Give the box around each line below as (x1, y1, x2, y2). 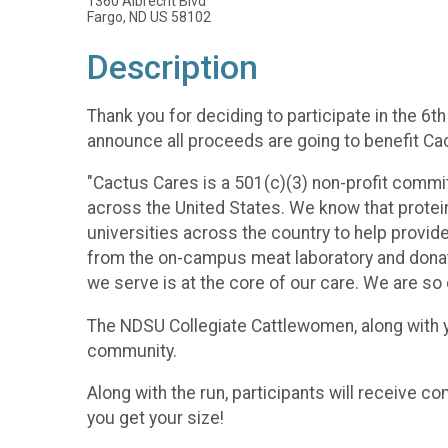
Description (87, 48, 258, 87)
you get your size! (87, 408, 224, 429)
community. (87, 340, 181, 361)
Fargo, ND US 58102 (87, 9, 211, 25)
